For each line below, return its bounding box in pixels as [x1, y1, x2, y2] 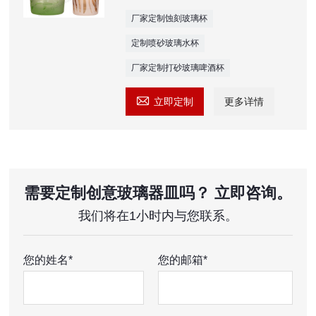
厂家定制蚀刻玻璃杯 [130, 13, 207, 23]
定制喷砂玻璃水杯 [130, 37, 199, 48]
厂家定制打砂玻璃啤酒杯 [130, 62, 224, 73]
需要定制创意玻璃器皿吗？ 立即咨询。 [23, 183, 292, 202]
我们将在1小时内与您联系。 [78, 208, 238, 223]
